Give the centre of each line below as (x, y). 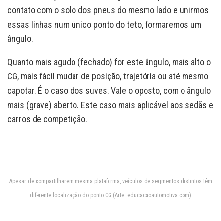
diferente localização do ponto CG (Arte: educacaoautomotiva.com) (110, 195)
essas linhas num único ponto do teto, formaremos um (104, 24)
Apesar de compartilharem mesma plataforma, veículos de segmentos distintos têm (110, 181)
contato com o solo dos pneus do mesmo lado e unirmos (108, 10)
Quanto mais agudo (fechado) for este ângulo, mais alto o (109, 62)
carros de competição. (47, 119)
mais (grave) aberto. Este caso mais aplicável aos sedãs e (110, 105)
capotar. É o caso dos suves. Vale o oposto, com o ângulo (109, 90)
